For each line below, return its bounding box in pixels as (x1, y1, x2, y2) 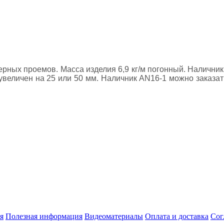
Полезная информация (5, 212, 82, 221)
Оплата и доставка (145, 212, 208, 221)
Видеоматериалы (84, 212, 143, 221)
